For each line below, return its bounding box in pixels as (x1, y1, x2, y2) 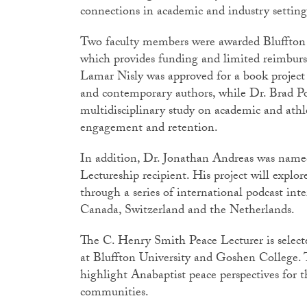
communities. (80, 283, 151, 304)
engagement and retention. (80, 119, 224, 140)
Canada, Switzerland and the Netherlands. (80, 201, 301, 222)
